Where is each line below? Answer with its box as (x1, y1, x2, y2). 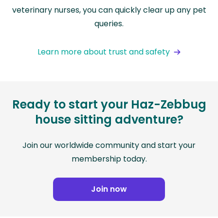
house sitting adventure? (35, 111, 183, 128)
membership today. (71, 153, 147, 165)
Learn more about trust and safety (37, 46, 170, 58)
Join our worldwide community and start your (22, 140, 196, 151)
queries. (94, 18, 124, 30)
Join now (91, 183, 127, 195)
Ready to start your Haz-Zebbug (12, 96, 206, 113)
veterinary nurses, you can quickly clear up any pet (12, 4, 206, 16)
